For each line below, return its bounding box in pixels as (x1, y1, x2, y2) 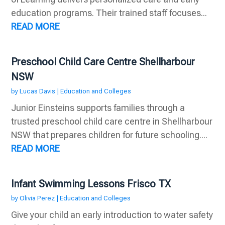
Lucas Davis (20, 87, 56, 95)
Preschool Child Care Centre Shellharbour (11, 56, 195, 68)
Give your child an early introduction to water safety (11, 209, 213, 220)
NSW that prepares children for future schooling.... (11, 130, 208, 141)
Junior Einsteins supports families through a (11, 102, 185, 114)
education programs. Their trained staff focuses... (11, 8, 207, 19)
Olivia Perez (20, 194, 55, 202)
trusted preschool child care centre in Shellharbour (11, 116, 213, 127)
